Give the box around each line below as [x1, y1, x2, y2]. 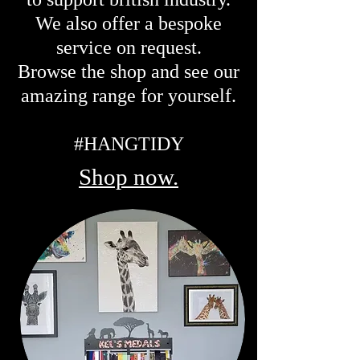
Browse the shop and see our [18, 61, 239, 83]
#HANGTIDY [73, 133, 184, 155]
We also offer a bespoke [35, 13, 222, 35]
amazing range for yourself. [21, 85, 236, 107]
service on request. [55, 37, 202, 59]
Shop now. [79, 164, 178, 190]
